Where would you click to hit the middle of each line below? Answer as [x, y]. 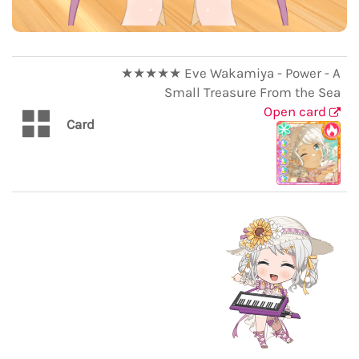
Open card [296, 111]
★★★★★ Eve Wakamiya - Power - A [231, 73]
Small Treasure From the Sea [252, 92]
